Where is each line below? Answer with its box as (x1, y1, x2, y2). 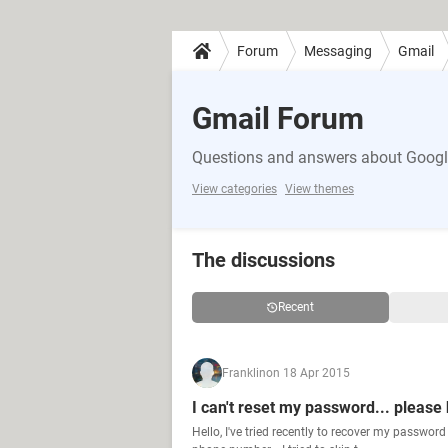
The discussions (192, 248, 335, 272)
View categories (192, 182, 277, 196)
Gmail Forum (192, 101, 364, 136)
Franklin (222, 366, 266, 380)
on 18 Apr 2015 (266, 366, 350, 380)
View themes (285, 182, 354, 196)
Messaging (304, 42, 372, 59)
